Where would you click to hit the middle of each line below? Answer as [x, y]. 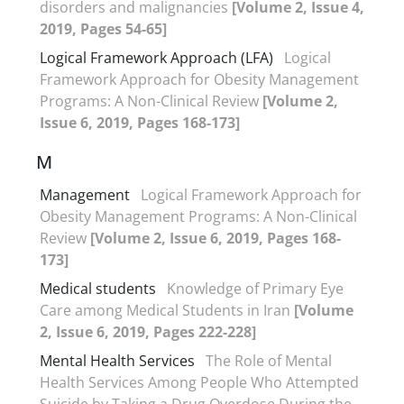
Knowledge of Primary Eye [255, 288]
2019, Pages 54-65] [103, 28]
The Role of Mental [269, 360]
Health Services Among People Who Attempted [199, 382]
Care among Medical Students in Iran [167, 310]
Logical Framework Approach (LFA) [156, 57]
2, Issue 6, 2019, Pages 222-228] [148, 331]
